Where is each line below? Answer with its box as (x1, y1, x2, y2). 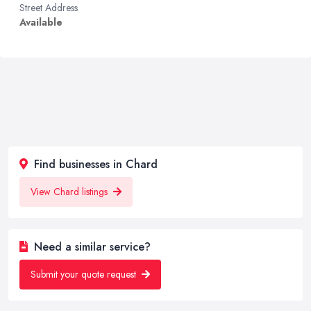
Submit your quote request (31, 267, 139, 281)
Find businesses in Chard (31, 156, 158, 172)
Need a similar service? (31, 239, 151, 255)
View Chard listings (31, 185, 110, 199)
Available (19, 15, 62, 29)
